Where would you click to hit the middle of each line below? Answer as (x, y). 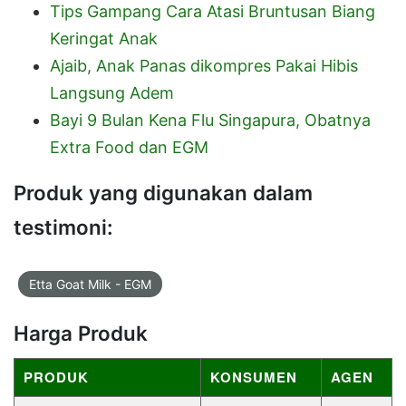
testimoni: (63, 227)
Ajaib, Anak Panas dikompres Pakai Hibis (204, 65)
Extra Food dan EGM (129, 147)
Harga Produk (81, 333)
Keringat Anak (104, 38)
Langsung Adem (112, 92)
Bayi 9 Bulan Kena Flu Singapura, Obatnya (210, 120)
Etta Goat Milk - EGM (90, 284)
